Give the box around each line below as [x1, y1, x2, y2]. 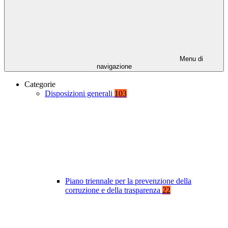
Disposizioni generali [45, 89, 115, 98]
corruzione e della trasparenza [65, 186, 162, 195]
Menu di [178, 55, 203, 63]
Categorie [24, 80, 55, 89]
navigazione [96, 63, 132, 71]
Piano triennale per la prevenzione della [65, 177, 191, 186]
